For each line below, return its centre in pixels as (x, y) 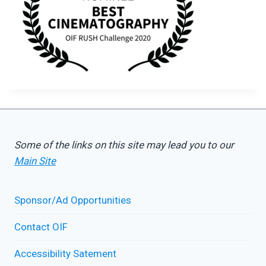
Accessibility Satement (65, 253)
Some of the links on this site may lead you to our (124, 145)
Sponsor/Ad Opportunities (73, 200)
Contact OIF (41, 227)
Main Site (35, 161)
